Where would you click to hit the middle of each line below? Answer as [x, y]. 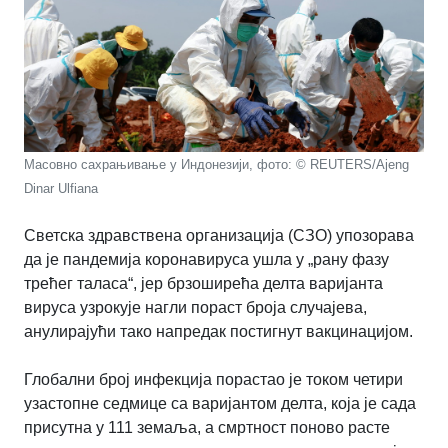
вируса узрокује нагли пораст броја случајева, [195, 308]
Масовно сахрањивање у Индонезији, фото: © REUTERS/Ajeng [216, 165]
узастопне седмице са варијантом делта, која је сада [220, 404]
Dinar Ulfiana [61, 189]
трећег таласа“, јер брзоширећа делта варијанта [203, 284]
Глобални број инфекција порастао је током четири [213, 380]
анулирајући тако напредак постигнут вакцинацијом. [218, 332]
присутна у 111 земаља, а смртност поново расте [207, 428]
